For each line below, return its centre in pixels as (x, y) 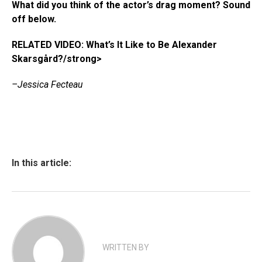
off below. (34, 19)
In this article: (42, 163)
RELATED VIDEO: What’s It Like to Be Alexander (114, 45)
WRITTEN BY (126, 247)
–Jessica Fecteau (47, 85)
